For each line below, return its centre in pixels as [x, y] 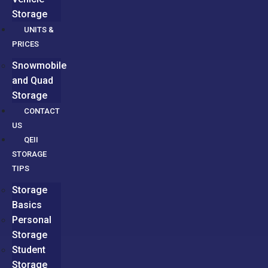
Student [29, 250]
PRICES [25, 44]
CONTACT [42, 111]
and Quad [33, 80]
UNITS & [39, 30]
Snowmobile [39, 66]
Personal [32, 220]
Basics [27, 205]
